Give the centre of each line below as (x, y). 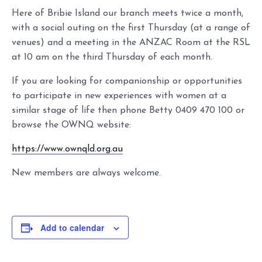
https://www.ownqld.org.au (67, 149)
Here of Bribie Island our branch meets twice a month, (127, 13)
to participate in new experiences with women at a (119, 96)
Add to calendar (72, 227)
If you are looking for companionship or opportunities (127, 81)
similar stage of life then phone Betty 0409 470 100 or (128, 111)
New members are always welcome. (86, 173)
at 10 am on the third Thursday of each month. (112, 57)
